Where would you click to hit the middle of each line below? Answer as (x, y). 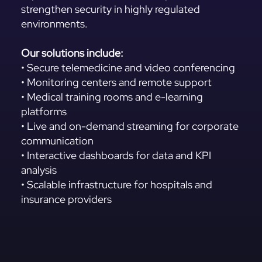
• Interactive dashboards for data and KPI (116, 156)
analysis (39, 170)
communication (57, 141)
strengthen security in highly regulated (110, 9)
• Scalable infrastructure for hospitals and (116, 185)
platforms (44, 112)
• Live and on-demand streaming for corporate (130, 126)
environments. (54, 24)
